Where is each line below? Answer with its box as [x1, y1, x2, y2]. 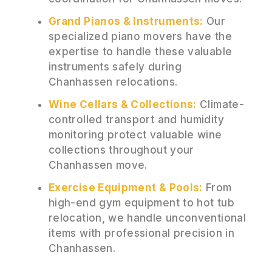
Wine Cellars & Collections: [49, 98, 197, 110]
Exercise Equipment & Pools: [49, 181, 203, 194]
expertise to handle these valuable [49, 45, 233, 58]
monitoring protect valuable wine [49, 128, 222, 141]
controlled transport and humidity [49, 113, 224, 126]
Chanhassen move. [49, 158, 148, 171]
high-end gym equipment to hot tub [49, 196, 234, 209]
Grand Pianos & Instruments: [49, 15, 203, 27]
